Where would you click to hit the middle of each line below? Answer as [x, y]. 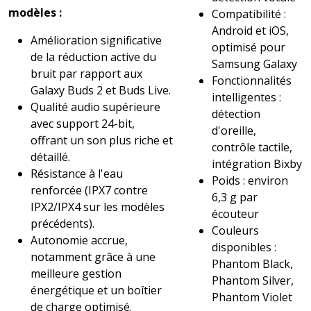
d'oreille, [234, 130]
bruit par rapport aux [86, 73]
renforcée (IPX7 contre [89, 190]
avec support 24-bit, [83, 123]
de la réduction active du [93, 57]
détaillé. [50, 157]
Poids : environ [250, 180]
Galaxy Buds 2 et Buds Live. [101, 90]
